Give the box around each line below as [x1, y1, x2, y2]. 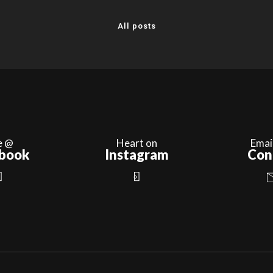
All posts [118, 21, 156, 30]
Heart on [116, 136, 157, 149]
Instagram [104, 146, 169, 163]
